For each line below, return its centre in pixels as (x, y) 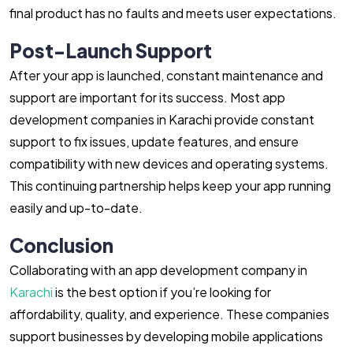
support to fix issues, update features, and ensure (154, 141)
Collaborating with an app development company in (158, 270)
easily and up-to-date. (77, 208)
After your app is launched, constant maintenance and (166, 75)
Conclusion (61, 245)
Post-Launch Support (111, 50)
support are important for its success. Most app (147, 97)
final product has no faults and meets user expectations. (174, 13)
